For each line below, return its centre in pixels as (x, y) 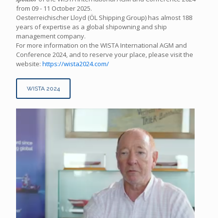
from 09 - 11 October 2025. (54, 9)
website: (29, 64)
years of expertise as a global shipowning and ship (91, 27)
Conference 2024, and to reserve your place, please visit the (105, 55)
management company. (52, 36)
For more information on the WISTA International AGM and (101, 45)
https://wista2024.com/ (76, 64)
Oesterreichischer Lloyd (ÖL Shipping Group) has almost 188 (104, 18)
